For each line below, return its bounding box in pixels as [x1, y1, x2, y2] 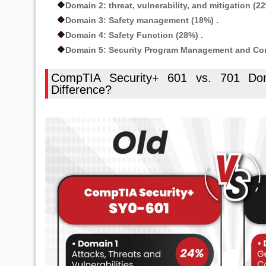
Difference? [51, 83, 112, 96]
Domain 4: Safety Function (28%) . [65, 30, 203, 40]
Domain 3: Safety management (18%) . [65, 15, 218, 25]
